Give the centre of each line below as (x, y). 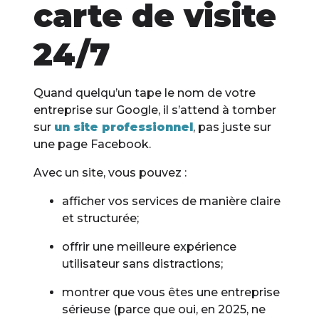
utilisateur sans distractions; (143, 264)
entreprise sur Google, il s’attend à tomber (155, 110)
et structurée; (101, 219)
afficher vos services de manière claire (172, 202)
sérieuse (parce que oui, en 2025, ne (164, 310)
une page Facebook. (93, 145)
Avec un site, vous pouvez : (110, 173)
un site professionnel (124, 127)
